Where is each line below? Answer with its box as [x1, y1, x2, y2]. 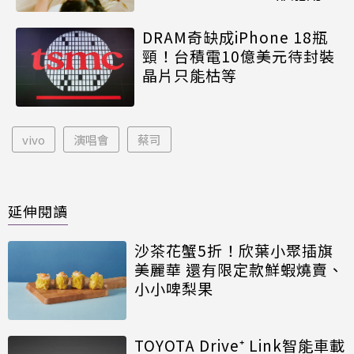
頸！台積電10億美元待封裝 [142, 45, 335, 67]
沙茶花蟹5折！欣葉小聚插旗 [134, 239, 333, 262]
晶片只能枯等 [142, 64, 237, 86]
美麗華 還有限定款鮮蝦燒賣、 [134, 258, 344, 281]
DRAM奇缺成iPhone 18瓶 [142, 26, 328, 48]
